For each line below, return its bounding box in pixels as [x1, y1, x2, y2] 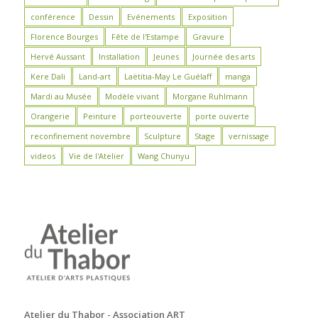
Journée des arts [192, 50, 255, 62]
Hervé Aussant [30, 50, 85, 62]
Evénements [126, 11, 175, 22]
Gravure [192, 31, 224, 42]
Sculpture [143, 130, 181, 141]
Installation [98, 50, 140, 62]
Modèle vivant [104, 90, 159, 102]
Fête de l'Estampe [111, 31, 179, 42]
